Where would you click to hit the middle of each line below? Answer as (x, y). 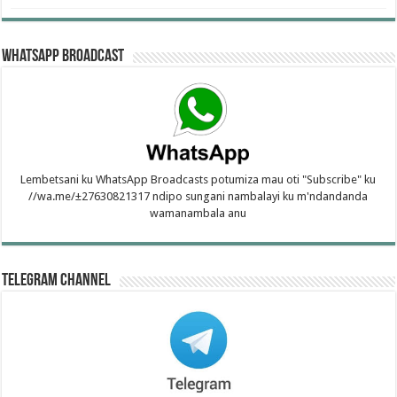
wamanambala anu (198, 214)
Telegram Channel (57, 281)
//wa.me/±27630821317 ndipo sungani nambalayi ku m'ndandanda (198, 197)
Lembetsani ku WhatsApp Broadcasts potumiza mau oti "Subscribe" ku (198, 180)
